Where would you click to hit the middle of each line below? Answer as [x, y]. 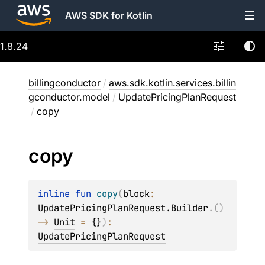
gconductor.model [69, 97]
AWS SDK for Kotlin [109, 15]
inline [56, 194]
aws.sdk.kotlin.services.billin [172, 83]
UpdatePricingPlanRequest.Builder [123, 208]
